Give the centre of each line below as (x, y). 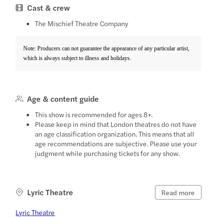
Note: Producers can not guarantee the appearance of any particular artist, (107, 48)
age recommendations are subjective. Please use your (116, 143)
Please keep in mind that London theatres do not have (116, 124)
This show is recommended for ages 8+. (94, 114)
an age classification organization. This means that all (115, 133)
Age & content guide (63, 98)
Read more (178, 192)
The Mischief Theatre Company (82, 23)
